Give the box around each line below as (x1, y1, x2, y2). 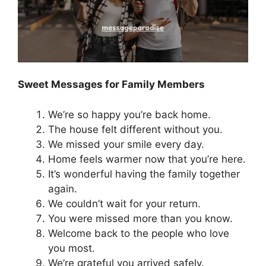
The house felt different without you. (48, 123, 223, 135)
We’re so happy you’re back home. (48, 108, 211, 121)
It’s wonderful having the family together (48, 167, 240, 180)
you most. (48, 242, 95, 254)
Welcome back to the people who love (48, 227, 229, 239)
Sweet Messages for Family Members (18, 78, 205, 91)
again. (48, 182, 77, 195)
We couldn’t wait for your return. (48, 197, 201, 210)
